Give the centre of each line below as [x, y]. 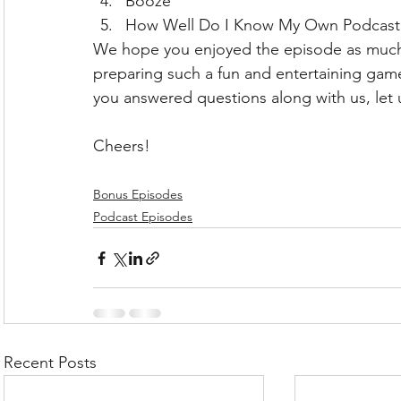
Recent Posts [50, 363]
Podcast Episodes [143, 217]
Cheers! [122, 146]
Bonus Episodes [138, 194]
